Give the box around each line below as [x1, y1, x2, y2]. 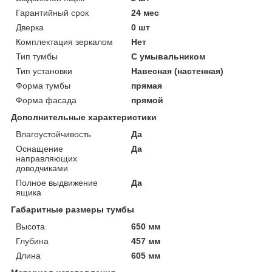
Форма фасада [16, 95, 76, 105]
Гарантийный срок [16, 7, 89, 18]
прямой [131, 95, 164, 105]
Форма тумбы [16, 80, 70, 90]
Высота [16, 221, 45, 231]
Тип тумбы [16, 51, 58, 61]
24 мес [131, 7, 160, 18]
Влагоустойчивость [16, 129, 91, 139]
